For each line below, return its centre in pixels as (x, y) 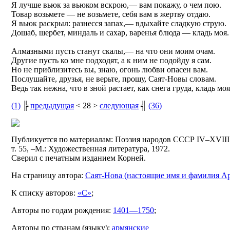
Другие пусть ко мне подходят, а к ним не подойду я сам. (111, 60)
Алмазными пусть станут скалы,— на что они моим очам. (113, 51)
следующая (119, 105)
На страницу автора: (48, 175)
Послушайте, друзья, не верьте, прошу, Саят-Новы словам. (114, 79)
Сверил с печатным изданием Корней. (79, 158)
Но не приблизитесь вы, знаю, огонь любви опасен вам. (110, 69)
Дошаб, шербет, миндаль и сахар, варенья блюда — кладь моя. (120, 32)
